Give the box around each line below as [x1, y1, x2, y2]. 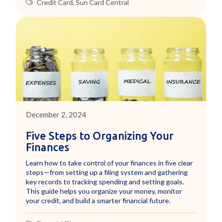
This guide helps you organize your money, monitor [26, 187, 182, 196]
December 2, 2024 [26, 110, 87, 119]
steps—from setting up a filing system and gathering [26, 168, 188, 177]
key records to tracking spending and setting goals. [26, 177, 184, 186]
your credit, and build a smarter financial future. [26, 196, 171, 205]
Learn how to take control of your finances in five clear [26, 159, 193, 167]
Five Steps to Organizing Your [26, 130, 174, 142]
